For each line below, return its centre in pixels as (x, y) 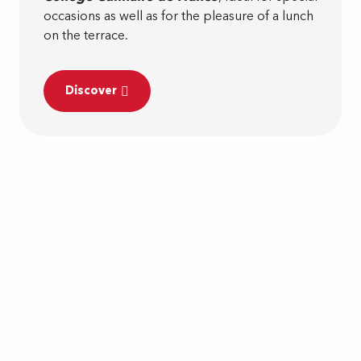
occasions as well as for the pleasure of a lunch (178, 16)
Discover (91, 90)
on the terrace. (86, 35)
